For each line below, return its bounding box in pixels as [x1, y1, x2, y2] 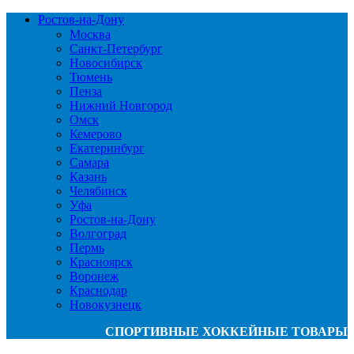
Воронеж [70, 269, 119, 283]
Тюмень [70, 70, 112, 84]
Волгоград [70, 227, 126, 240]
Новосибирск [70, 56, 142, 70]
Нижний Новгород [70, 99, 172, 112]
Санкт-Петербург [70, 42, 163, 55]
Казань [70, 170, 107, 183]
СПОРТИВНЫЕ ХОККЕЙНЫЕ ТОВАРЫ [105, 325, 348, 338]
